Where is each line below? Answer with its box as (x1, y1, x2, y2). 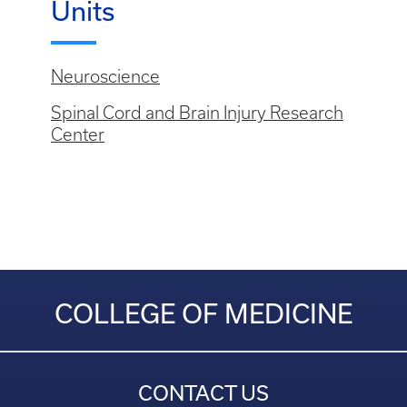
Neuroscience (51, 67, 160, 86)
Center (51, 125, 104, 144)
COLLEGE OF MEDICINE (55, 299, 352, 329)
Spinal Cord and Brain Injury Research (51, 104, 343, 123)
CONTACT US (138, 382, 269, 404)
